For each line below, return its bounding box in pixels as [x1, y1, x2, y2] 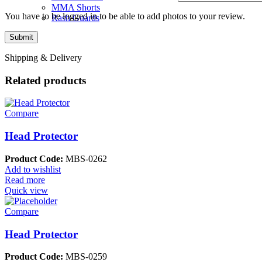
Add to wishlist [5, 164, 61, 174]
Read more [5, 174, 45, 185]
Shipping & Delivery [5, 53, 82, 63]
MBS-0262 [63, 153, 107, 164]
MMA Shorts [51, 2, 100, 12]
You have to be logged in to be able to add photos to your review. [5, 11, 245, 22]
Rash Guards [51, 13, 99, 23]
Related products [5, 74, 86, 87]
